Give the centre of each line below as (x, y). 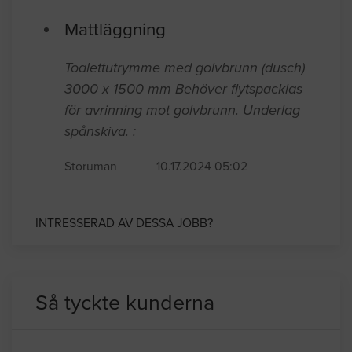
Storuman (91, 166)
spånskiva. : (100, 131)
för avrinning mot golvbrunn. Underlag (182, 110)
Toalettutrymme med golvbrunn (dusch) (185, 67)
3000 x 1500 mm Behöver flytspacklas (183, 88)
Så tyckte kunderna (125, 302)
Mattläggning (115, 29)
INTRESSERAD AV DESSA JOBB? (124, 223)
